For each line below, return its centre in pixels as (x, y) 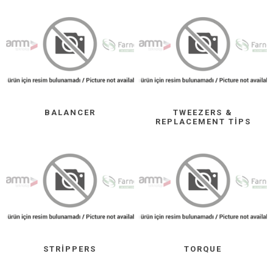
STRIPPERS (70, 249)
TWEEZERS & (203, 112)
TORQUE (203, 249)
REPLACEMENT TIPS (203, 121)
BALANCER (70, 112)
